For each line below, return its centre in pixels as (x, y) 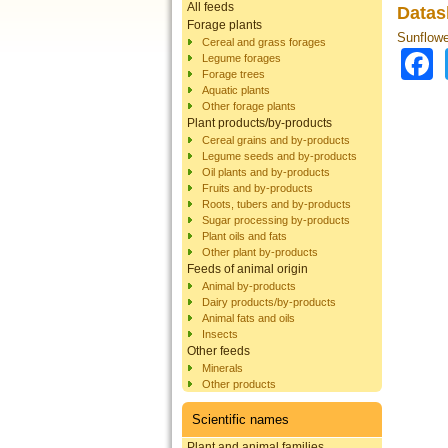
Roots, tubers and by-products (276, 203)
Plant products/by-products (259, 122)
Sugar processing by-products (276, 219)
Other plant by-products (260, 251)
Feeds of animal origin (247, 268)
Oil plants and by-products (266, 171)
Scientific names (240, 419)
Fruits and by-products (257, 187)
